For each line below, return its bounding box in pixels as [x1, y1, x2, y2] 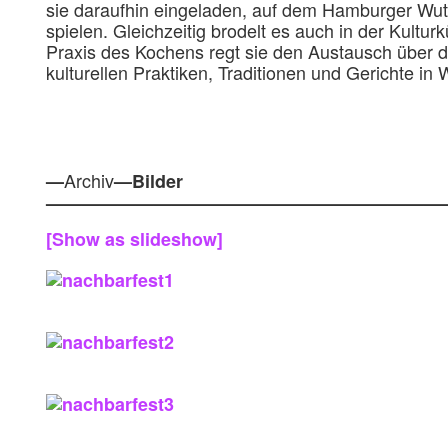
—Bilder [114, 168, 183, 194]
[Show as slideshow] [46, 226, 223, 252]
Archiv [64, 167, 114, 193]
